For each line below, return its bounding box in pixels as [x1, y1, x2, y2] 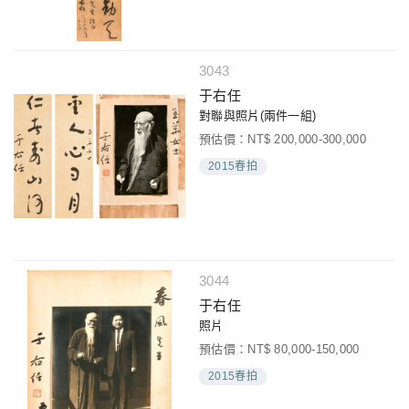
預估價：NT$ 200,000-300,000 [199, 131, 366, 146]
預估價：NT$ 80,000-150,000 [199, 341, 360, 356]
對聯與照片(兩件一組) [199, 108, 317, 122]
